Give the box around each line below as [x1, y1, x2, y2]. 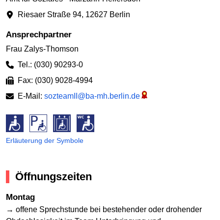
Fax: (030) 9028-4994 [18, 76, 93, 85]
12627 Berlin [85, 10, 130, 19]
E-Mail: [18, 92, 44, 101]
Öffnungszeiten [15, 170, 92, 183]
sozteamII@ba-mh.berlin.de [44, 92, 140, 101]
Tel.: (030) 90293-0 [18, 60, 83, 69]
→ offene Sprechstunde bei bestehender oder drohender [6, 205, 202, 214]
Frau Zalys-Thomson [6, 45, 79, 54]
